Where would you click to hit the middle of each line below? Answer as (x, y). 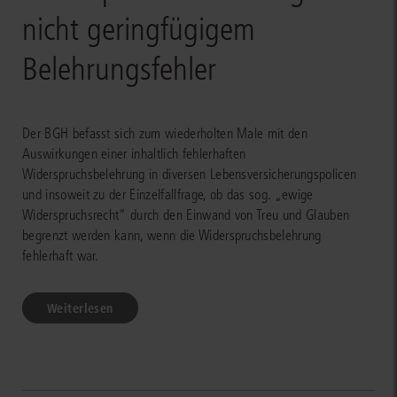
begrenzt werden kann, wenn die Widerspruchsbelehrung (172, 235)
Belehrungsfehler (119, 69)
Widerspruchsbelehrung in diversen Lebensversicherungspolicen (190, 174)
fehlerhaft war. (61, 255)
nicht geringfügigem (139, 29)
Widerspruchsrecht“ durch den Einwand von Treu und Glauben (186, 214)
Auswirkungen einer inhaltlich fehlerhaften (134, 153)
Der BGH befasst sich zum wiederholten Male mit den (165, 133)
